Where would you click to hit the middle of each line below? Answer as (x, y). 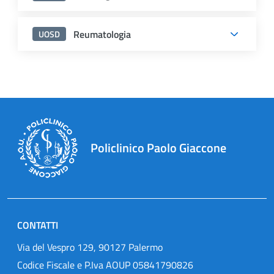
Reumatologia (100, 34)
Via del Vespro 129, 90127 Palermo (90, 247)
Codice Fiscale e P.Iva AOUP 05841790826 (105, 265)
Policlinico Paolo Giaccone (158, 148)
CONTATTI (38, 225)
